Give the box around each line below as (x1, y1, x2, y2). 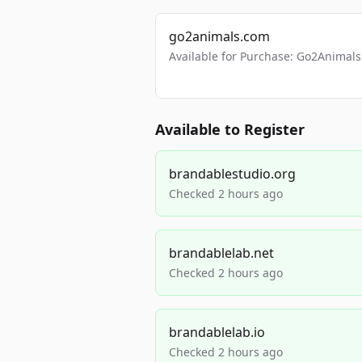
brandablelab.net (169, 244, 274, 262)
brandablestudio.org (169, 165, 296, 183)
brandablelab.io (169, 323, 265, 341)
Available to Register (155, 120, 305, 139)
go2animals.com (169, 27, 270, 45)
